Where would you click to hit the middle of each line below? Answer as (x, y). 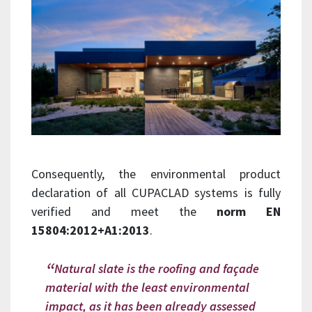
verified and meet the (124, 211)
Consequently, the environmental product (156, 173)
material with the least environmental (147, 288)
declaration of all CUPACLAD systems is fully (156, 192)
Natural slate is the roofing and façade (157, 269)
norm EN (249, 211)
